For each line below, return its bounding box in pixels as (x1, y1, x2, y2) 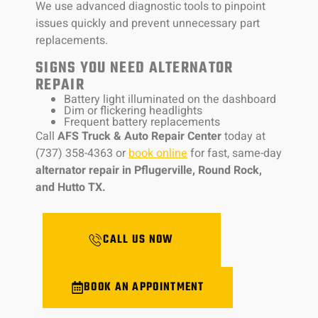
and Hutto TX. (35, 178, 106, 196)
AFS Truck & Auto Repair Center (57, 127, 221, 145)
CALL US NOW (103, 231, 174, 250)
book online (128, 144, 187, 162)
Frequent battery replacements (64, 113, 220, 131)
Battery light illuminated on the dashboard (64, 90, 276, 108)
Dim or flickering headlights (64, 102, 202, 119)
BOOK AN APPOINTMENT (84, 278, 204, 297)
